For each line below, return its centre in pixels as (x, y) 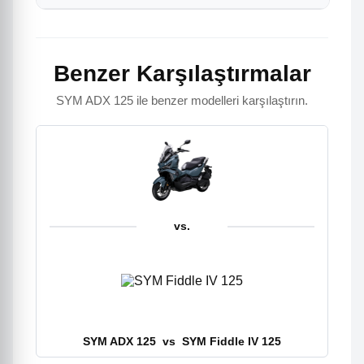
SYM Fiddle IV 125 (230, 341)
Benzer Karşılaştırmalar (182, 73)
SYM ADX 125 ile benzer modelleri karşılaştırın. (182, 100)
